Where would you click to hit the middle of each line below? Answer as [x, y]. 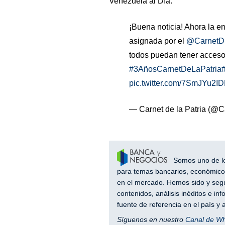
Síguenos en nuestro [151, 220]
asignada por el [157, 41]
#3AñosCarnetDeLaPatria [175, 69]
